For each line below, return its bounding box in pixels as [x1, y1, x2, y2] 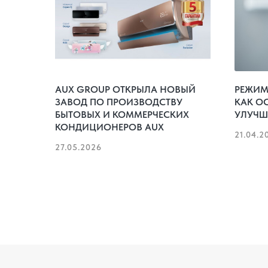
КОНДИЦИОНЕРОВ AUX [55, 121, 164, 133]
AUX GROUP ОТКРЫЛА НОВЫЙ [55, 83, 196, 95]
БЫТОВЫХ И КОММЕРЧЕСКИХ [55, 108, 189, 120]
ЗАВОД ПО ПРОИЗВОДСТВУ [55, 96, 182, 108]
